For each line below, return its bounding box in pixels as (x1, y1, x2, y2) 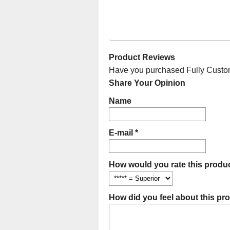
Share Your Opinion (109, 79, 185, 88)
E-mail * (109, 128, 138, 138)
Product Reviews (109, 53, 175, 62)
